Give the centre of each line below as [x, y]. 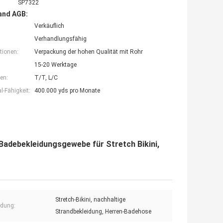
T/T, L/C [46, 77]
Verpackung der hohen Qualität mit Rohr [89, 52]
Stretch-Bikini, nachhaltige [90, 199]
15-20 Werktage [56, 64]
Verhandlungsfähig [60, 39]
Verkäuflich [49, 26]
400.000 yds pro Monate [67, 90]
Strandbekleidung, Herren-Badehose [103, 211]
